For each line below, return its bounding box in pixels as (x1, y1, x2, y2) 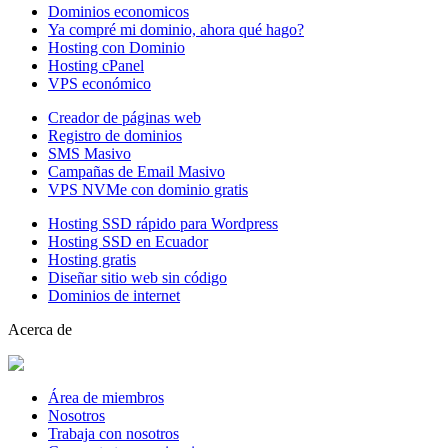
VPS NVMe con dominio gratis (48, 180, 248, 198)
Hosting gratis (48, 250, 136, 268)
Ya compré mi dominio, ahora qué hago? (48, 20, 304, 38)
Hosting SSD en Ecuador (48, 232, 208, 250)
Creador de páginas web (48, 108, 201, 126)
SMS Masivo (48, 144, 131, 162)
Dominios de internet (48, 286, 180, 304)
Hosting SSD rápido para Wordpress (48, 214, 278, 232)
